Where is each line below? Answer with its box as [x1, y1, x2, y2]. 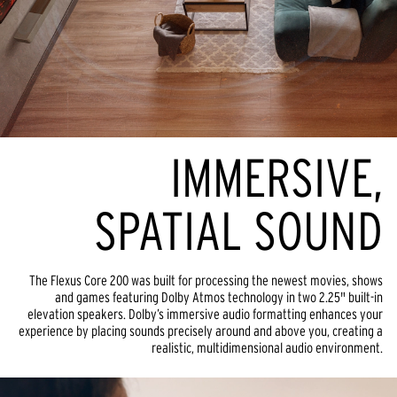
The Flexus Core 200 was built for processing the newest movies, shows [29, 271, 383, 288]
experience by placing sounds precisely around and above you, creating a [19, 322, 383, 339]
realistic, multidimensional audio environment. [152, 339, 383, 355]
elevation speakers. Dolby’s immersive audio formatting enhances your [27, 305, 383, 322]
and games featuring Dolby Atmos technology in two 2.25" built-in [55, 288, 383, 305]
